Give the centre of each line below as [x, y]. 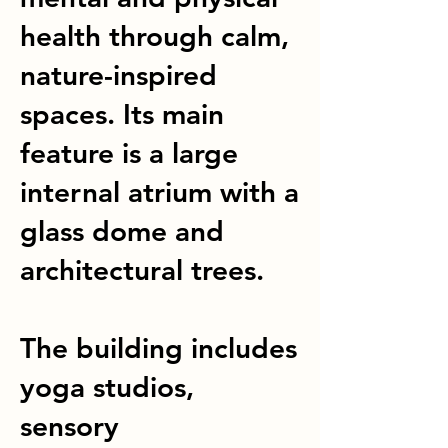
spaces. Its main [122, 114]
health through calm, [154, 36]
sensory [69, 426]
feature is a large [129, 153]
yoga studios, [107, 387]
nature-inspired [118, 75]
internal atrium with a [159, 192]
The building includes [158, 348]
